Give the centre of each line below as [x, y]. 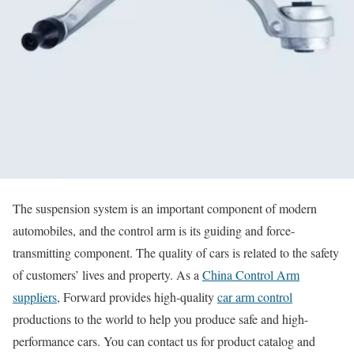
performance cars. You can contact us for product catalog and [164, 341]
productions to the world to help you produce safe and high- [160, 319]
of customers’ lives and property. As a [107, 275]
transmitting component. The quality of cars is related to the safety [176, 252]
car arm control [255, 297]
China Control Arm [251, 275]
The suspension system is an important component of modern [165, 208]
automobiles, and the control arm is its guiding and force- [154, 230]
